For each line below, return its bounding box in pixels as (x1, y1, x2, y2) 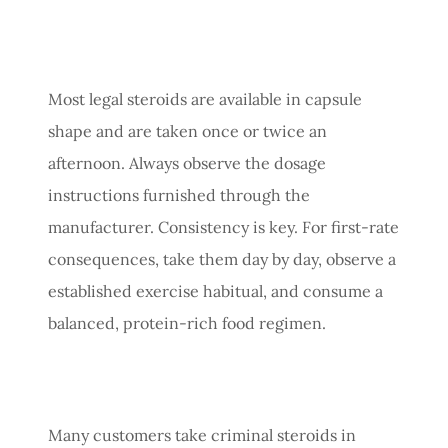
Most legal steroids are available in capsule (48, 88, 362, 109)
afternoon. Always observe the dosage (48, 152, 326, 173)
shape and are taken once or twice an (48, 120, 327, 141)
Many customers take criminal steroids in (48, 424, 356, 445)
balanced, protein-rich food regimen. (48, 312, 326, 333)
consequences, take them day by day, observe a (48, 248, 396, 269)
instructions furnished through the (48, 184, 310, 205)
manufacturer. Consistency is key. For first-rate (48, 216, 399, 237)
